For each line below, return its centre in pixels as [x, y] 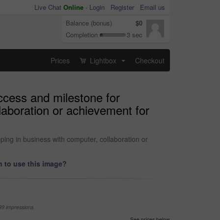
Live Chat [49, 7]
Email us [152, 7]
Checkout [150, 60]
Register [122, 7]
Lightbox [103, 60]
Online [73, 7]
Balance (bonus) [89, 23]
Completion [82, 35]
